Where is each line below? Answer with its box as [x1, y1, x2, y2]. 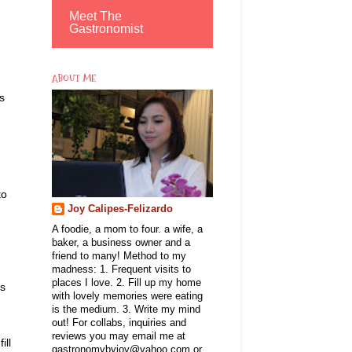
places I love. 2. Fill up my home [52, 277, 201, 288]
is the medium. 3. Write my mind [52, 303, 200, 315]
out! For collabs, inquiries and [52, 317, 186, 328]
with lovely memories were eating [52, 290, 203, 302]
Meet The [69, 9, 122, 23]
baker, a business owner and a [52, 236, 190, 248]
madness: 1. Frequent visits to [52, 263, 191, 275]
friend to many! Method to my [52, 250, 186, 262]
